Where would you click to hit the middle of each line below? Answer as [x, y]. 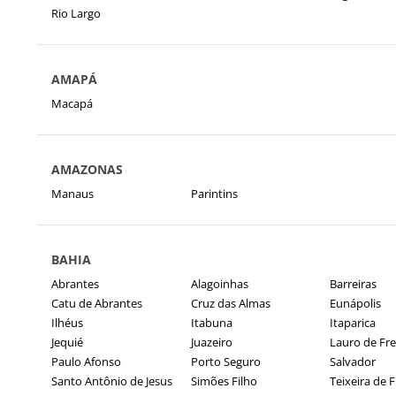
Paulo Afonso [86, 362]
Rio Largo [76, 13]
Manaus [72, 194]
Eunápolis [355, 303]
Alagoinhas [219, 284]
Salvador [353, 362]
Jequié [67, 342]
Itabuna [211, 323]
